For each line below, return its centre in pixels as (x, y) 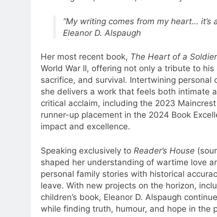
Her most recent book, (85, 57)
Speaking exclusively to (87, 150)
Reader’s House (164, 150)
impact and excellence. (85, 127)
